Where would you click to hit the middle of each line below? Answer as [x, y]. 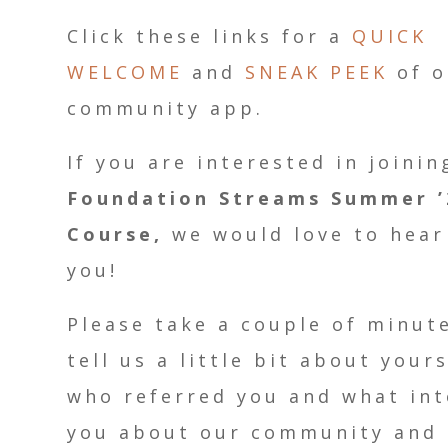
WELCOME [125, 72]
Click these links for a [210, 36]
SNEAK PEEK [317, 72]
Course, [115, 234]
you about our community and [253, 432]
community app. [166, 108]
